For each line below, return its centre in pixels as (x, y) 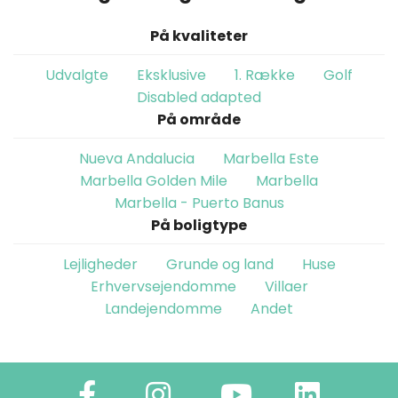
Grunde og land (219, 265)
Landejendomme (163, 309)
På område (199, 120)
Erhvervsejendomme (163, 287)
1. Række (265, 76)
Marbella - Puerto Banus (199, 203)
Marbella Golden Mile (154, 181)
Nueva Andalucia (137, 159)
